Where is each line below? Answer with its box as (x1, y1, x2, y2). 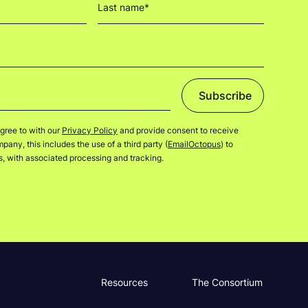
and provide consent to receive (118, 125, 239, 136)
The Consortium (192, 276, 263, 289)
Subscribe (198, 89, 252, 103)
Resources (101, 276, 148, 289)
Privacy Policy (62, 125, 118, 136)
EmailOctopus (168, 139, 221, 150)
